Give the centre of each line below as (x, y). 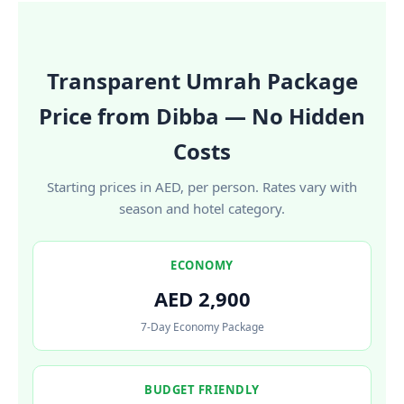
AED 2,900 (202, 299)
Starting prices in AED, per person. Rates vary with (202, 187)
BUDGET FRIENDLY (202, 390)
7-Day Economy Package (202, 327)
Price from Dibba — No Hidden (202, 116)
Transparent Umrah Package (202, 81)
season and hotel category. (202, 209)
